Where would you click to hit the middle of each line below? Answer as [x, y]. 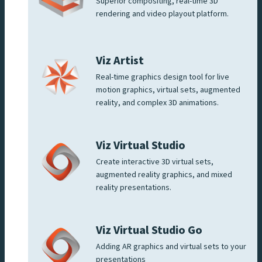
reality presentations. [134, 188]
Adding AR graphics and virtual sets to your [171, 247]
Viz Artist [120, 61]
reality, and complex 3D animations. [157, 103]
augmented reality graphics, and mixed [164, 175]
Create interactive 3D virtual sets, [155, 162]
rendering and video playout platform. [163, 14]
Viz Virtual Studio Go [149, 231]
